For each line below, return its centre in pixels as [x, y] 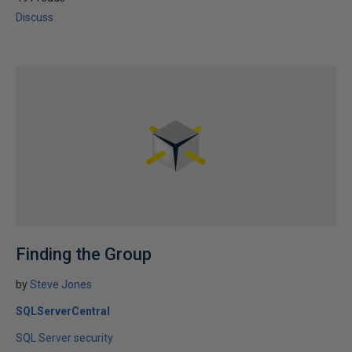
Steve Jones [61, 284]
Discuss [35, 17]
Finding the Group [84, 254]
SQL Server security [64, 338]
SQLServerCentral [63, 311]
